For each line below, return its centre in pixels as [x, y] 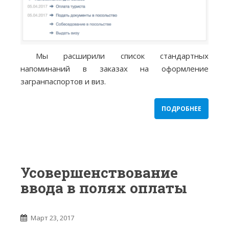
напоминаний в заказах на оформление [114, 69]
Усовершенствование [99, 173]
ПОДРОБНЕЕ [181, 109]
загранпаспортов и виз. [63, 82]
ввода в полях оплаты [104, 188]
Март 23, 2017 [52, 218]
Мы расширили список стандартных [122, 56]
